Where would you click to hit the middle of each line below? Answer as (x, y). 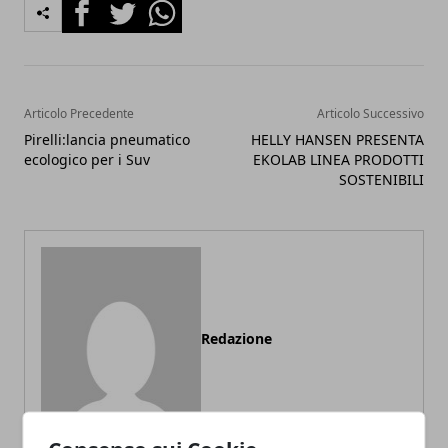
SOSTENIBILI (381, 179)
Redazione (236, 338)
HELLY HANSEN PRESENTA (337, 139)
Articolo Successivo (370, 113)
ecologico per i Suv (87, 159)
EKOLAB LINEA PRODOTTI (338, 159)
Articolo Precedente (79, 113)
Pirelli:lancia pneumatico (107, 139)
